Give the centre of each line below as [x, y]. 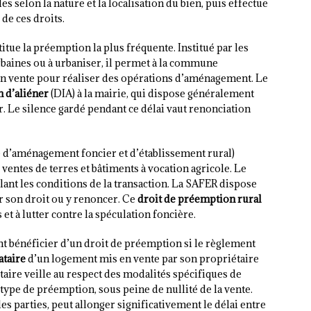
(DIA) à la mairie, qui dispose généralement [151, 94]
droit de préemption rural [200, 199]
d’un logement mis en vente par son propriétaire [142, 259]
